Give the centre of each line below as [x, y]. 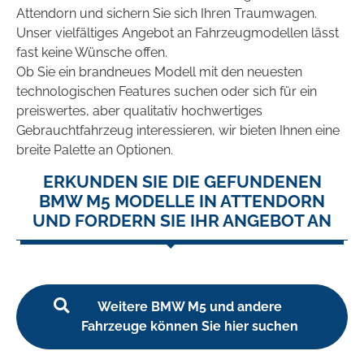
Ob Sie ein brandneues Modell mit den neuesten [159, 72]
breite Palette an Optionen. [95, 150]
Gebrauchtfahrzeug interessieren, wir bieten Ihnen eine [178, 131]
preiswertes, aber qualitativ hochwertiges [139, 111]
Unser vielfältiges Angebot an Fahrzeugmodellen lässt [178, 33]
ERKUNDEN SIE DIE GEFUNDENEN [182, 182]
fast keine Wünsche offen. [92, 53]
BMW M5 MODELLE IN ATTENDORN [182, 201]
